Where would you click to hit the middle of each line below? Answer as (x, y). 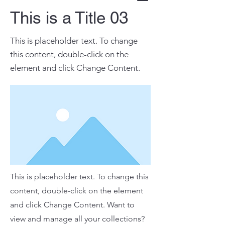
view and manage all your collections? (77, 219)
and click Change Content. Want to (72, 205)
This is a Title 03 (69, 18)
